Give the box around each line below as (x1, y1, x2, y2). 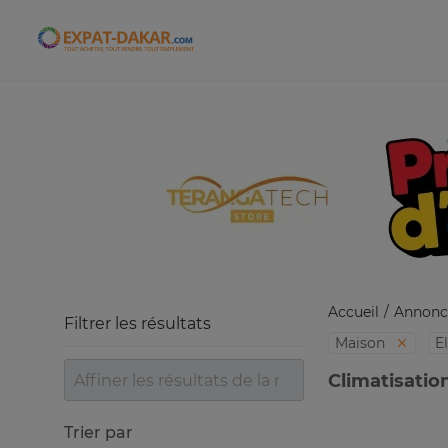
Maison (335, 334, 389, 352)
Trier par (64, 423, 133, 442)
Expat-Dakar (114, 37, 215, 56)
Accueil (328, 303, 379, 321)
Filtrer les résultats (64, 314, 211, 333)
